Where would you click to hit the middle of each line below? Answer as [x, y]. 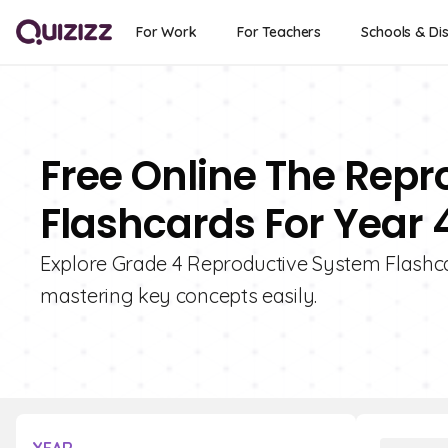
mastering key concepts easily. [178, 295]
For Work [166, 32]
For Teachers [279, 32]
